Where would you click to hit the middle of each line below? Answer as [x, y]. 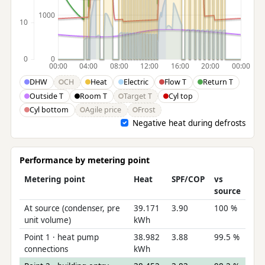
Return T [218, 82]
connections [46, 249]
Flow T [176, 82]
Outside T [47, 96]
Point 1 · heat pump [61, 237]
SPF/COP [188, 180]
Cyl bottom [49, 110]
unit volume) [47, 220]
